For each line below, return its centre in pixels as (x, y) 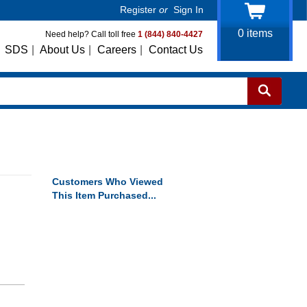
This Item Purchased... (104, 195)
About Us (62, 50)
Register (138, 10)
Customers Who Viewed (108, 182)
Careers (117, 50)
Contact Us (176, 50)
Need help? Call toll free (91, 34)
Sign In (188, 10)
